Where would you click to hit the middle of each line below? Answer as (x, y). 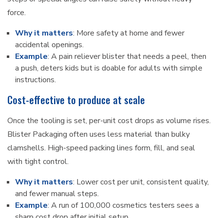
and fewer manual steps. (57, 194)
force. (17, 13)
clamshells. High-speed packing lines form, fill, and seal (101, 148)
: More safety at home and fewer (129, 33)
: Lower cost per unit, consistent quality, (141, 182)
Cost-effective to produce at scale (76, 100)
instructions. (36, 80)
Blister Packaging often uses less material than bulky (99, 135)
